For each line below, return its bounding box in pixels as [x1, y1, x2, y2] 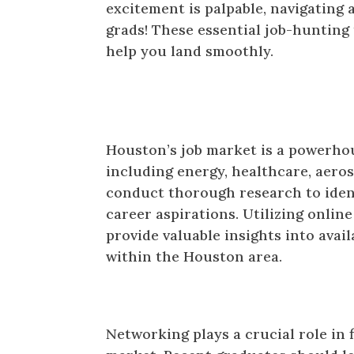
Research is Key [106, 107, 236, 137]
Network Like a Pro [106, 291, 262, 321]
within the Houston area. [106, 247, 283, 266]
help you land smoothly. [106, 42, 274, 61]
